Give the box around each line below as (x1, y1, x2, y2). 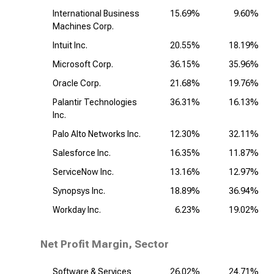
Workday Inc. (53, 205, 101, 215)
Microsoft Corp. (53, 59, 113, 69)
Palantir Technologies (53, 97, 137, 107)
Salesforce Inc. (53, 148, 111, 158)
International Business (53, 9, 139, 18)
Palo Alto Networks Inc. (53, 129, 141, 139)
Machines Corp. (53, 21, 114, 31)
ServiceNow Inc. (53, 167, 114, 177)
